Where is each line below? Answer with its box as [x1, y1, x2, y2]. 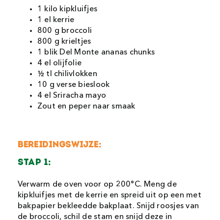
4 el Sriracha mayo [37, 92, 107, 100]
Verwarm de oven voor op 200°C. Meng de [17, 181, 177, 189]
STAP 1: [17, 157, 52, 168]
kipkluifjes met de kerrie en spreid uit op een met [17, 192, 201, 200]
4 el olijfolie [37, 59, 82, 68]
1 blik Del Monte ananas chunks [37, 49, 155, 57]
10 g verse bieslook [37, 81, 110, 89]
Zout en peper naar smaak [37, 103, 136, 111]
